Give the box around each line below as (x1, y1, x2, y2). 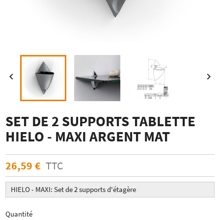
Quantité (5, 209, 33, 219)
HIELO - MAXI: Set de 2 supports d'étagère (11, 184, 137, 194)
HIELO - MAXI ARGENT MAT (5, 127, 170, 145)
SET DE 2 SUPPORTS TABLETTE (5, 112, 196, 130)
